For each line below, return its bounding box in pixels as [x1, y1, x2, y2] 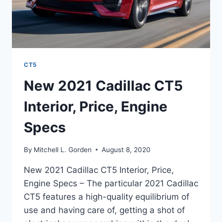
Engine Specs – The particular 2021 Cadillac [24, 178, 198, 188]
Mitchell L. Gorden [34, 145, 92, 154]
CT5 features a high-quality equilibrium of [24, 191, 189, 202]
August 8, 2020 [102, 145, 151, 154]
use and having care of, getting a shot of [24, 205, 185, 215]
